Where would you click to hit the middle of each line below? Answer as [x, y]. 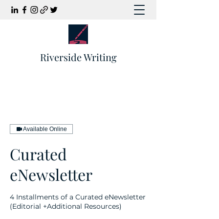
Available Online [45, 129]
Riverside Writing [78, 57]
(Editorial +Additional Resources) [66, 206]
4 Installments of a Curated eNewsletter [78, 197]
